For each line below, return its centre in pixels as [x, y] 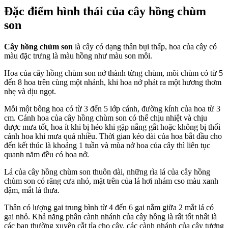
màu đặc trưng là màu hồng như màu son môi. [78, 56]
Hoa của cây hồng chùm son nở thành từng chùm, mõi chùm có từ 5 [113, 73]
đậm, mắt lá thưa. [32, 190]
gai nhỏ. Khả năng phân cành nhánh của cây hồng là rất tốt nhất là [110, 217]
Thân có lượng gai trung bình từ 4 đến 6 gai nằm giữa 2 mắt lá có [109, 208]
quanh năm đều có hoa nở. [47, 155]
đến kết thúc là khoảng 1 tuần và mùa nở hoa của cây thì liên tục [107, 146]
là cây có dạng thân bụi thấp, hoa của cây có [145, 47]
